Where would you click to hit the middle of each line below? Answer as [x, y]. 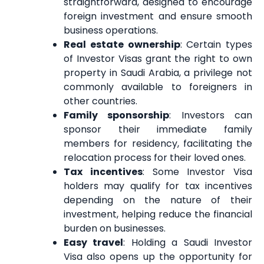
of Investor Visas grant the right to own [158, 59]
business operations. [111, 31]
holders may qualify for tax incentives [158, 186]
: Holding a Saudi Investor [188, 243]
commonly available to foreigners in [158, 87]
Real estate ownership [122, 45]
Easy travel [94, 243]
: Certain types [216, 45]
